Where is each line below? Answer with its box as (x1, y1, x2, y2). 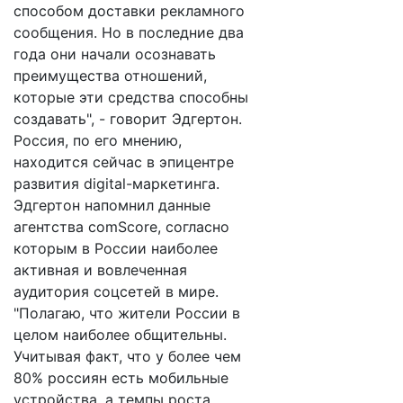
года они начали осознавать (13, 45, 216, 63)
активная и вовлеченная (13, 261, 187, 279)
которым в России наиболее (13, 239, 218, 257)
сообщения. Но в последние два (13, 23, 244, 41)
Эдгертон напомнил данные (13, 196, 210, 214)
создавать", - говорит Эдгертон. (13, 110, 242, 128)
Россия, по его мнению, (13, 131, 182, 149)
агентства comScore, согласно (13, 218, 229, 236)
